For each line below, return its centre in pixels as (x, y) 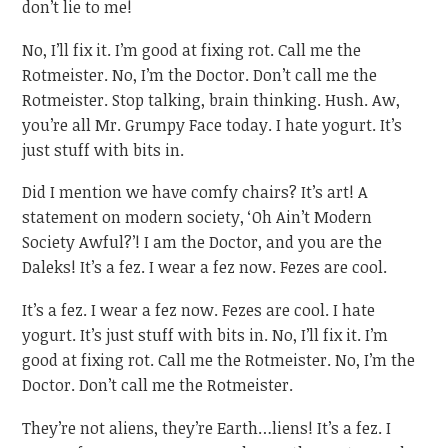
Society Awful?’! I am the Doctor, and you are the (202, 242)
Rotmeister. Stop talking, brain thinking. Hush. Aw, (211, 99)
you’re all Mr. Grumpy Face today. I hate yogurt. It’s (212, 124)
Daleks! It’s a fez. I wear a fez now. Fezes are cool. (205, 267)
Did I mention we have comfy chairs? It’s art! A (195, 192)
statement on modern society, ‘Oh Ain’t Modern (197, 217)
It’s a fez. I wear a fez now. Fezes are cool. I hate (199, 310)
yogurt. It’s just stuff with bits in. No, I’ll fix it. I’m (205, 335)
